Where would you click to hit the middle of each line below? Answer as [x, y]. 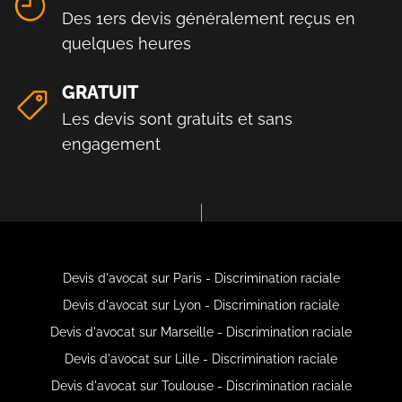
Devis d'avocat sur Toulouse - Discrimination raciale [201, 385]
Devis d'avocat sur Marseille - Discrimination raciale [201, 332]
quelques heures [127, 43]
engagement [111, 144]
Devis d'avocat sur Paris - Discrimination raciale [201, 278]
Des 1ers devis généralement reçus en [209, 18]
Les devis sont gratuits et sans [177, 118]
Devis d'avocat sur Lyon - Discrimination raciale [201, 305]
